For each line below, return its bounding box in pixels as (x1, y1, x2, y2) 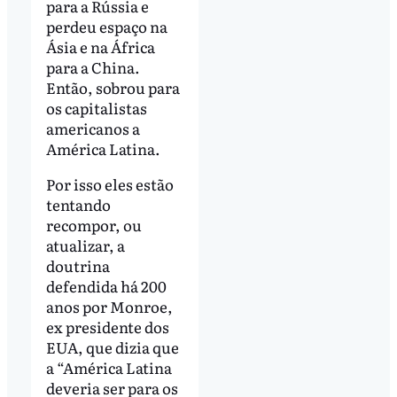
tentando (45, 193, 111, 216)
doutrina (45, 254, 110, 277)
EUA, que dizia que (45, 336, 179, 359)
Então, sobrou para (45, 76, 180, 99)
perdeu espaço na (45, 15, 167, 38)
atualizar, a (45, 234, 125, 257)
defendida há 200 (45, 275, 167, 298)
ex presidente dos (45, 315, 169, 339)
